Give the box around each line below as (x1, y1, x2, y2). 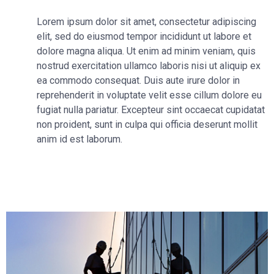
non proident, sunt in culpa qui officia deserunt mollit (37, 118, 257, 130)
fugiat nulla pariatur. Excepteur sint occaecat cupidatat (37, 103, 265, 116)
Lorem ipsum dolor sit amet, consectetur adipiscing (37, 15, 256, 28)
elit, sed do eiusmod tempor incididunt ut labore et (37, 30, 251, 42)
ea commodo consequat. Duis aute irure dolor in (37, 74, 240, 86)
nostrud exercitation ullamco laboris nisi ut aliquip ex (37, 59, 261, 72)
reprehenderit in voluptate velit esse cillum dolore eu (37, 89, 262, 101)
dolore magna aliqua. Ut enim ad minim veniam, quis (37, 45, 256, 57)
